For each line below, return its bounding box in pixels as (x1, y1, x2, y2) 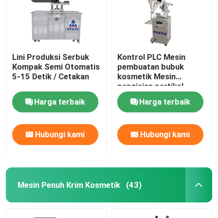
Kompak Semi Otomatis (12, 61, 100, 72)
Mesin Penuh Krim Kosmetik (17, 180, 120, 190)
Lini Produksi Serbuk (12, 52, 90, 62)
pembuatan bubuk (117, 61, 184, 72)
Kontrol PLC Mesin (117, 52, 186, 62)
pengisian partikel (117, 81, 184, 91)
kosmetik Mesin (117, 71, 176, 81)
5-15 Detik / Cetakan (12, 71, 90, 81)
